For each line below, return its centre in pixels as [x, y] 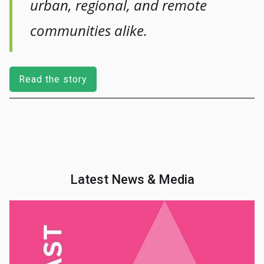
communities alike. [89, 31]
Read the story [53, 79]
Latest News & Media [132, 180]
